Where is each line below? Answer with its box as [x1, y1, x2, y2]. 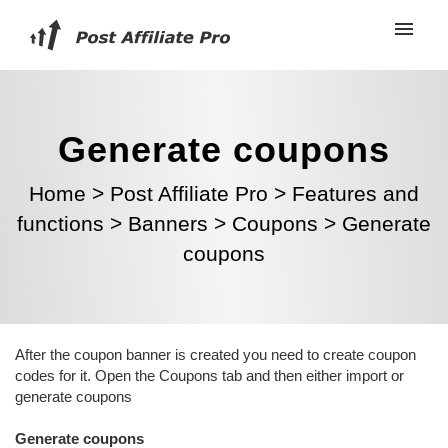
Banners [128, 212, 208, 235]
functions [17, 212, 104, 235]
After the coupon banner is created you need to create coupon [15, 346, 416, 363]
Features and [292, 182, 419, 205]
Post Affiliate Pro [110, 182, 268, 205]
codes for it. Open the [15, 367, 159, 384]
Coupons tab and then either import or [159, 367, 404, 384]
